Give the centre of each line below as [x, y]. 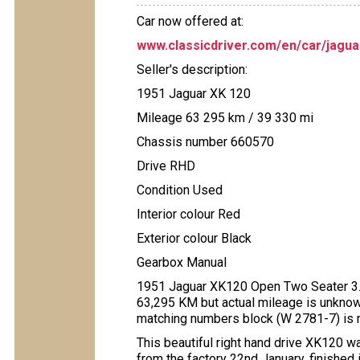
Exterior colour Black [194, 238]
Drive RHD [166, 166]
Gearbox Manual [182, 262]
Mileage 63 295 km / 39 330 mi [225, 118]
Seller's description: [192, 70]
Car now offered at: [190, 21]
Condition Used [180, 190]
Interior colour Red [188, 214]
